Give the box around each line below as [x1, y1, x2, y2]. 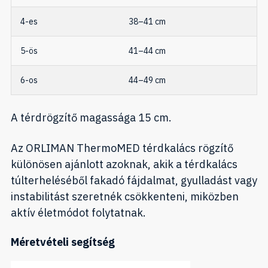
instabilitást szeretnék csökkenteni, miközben [11, 190, 239, 204]
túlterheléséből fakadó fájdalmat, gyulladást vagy [11, 173, 257, 188]
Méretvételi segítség [11, 235, 115, 249]
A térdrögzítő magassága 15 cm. [11, 111, 172, 125]
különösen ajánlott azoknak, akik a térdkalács [11, 157, 237, 172]
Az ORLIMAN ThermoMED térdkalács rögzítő [11, 141, 233, 156]
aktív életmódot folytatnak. [11, 206, 146, 220]
